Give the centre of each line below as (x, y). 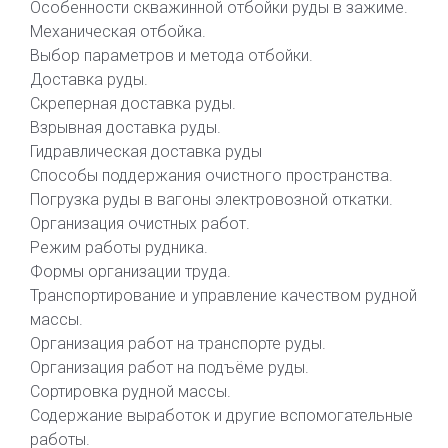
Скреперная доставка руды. (133, 103)
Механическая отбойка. (118, 31)
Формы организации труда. (130, 271)
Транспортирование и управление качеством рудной (223, 295)
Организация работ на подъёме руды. (169, 367)
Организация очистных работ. (140, 223)
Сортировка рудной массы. (130, 391)
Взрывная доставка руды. (125, 127)
